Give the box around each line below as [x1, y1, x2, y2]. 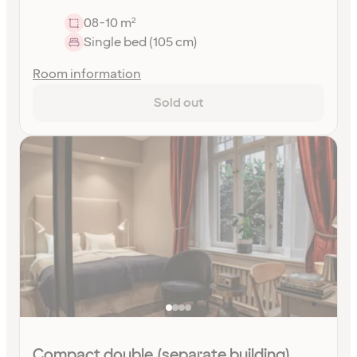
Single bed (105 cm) [84, 33, 197, 51]
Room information [33, 65, 141, 83]
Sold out [153, 93, 204, 112]
